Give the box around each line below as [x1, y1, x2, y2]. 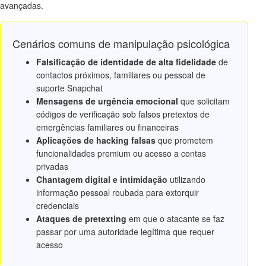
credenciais [36, 199, 79, 212]
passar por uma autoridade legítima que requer [36, 226, 214, 238]
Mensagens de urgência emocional [36, 95, 178, 107]
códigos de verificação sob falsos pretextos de [36, 108, 210, 121]
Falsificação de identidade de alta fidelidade [36, 56, 216, 68]
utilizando [167, 173, 205, 186]
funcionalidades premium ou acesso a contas [36, 147, 206, 160]
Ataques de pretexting [36, 213, 126, 225]
